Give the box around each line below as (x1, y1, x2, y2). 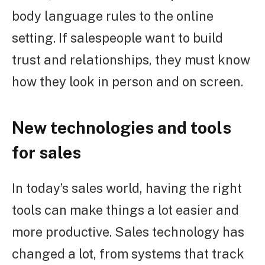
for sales (12, 142, 81, 162)
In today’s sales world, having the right (12, 180, 242, 196)
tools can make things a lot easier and (12, 202, 239, 218)
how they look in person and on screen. (12, 73, 243, 89)
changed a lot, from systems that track (12, 245, 244, 261)
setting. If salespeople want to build (12, 30, 223, 46)
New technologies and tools (12, 117, 231, 137)
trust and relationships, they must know (12, 51, 250, 67)
